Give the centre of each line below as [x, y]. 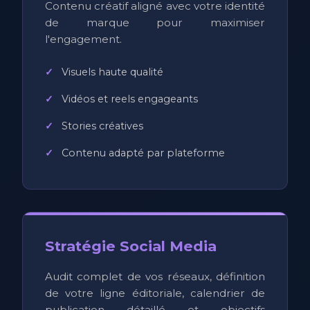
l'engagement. [83, 39]
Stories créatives [102, 126]
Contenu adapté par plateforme [143, 153]
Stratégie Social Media [131, 246]
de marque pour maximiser [155, 22]
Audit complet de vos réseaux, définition [155, 276]
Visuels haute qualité [112, 72]
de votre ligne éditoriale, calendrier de [155, 293]
